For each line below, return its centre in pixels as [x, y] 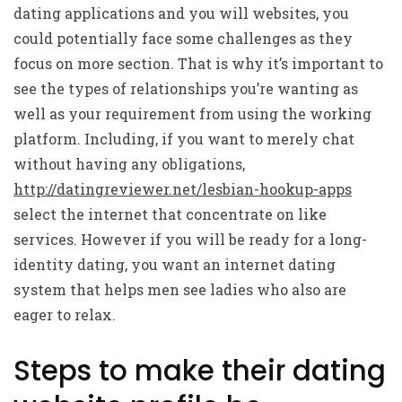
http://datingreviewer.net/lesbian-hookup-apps [183, 189]
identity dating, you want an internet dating [175, 264]
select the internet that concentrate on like [170, 214]
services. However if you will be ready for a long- [190, 239]
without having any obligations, [129, 164]
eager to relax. [65, 315]
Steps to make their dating [200, 371]
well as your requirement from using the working [192, 114]
